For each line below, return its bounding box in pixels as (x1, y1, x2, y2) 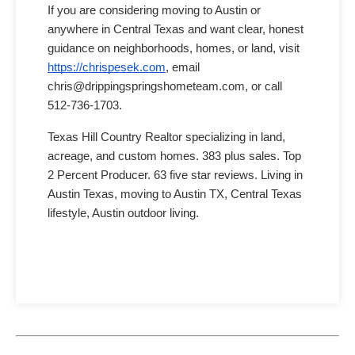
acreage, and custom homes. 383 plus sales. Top (48, 150, 301, 163)
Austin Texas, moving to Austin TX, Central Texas (48, 188, 302, 201)
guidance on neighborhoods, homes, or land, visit (48, 42, 300, 55)
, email (166, 61, 200, 74)
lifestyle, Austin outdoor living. (48, 207, 199, 220)
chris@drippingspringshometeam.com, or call (48, 80, 282, 94)
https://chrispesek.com (48, 61, 166, 74)
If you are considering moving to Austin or (48, 4, 261, 17)
